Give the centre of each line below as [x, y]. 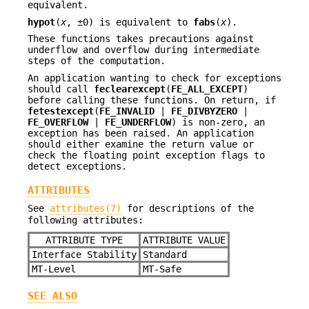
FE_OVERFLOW [58, 122]
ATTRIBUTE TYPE [84, 240]
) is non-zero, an [218, 122]
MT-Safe [162, 269]
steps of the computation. [97, 61]
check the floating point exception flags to [146, 155]
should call [61, 89]
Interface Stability [84, 254]
